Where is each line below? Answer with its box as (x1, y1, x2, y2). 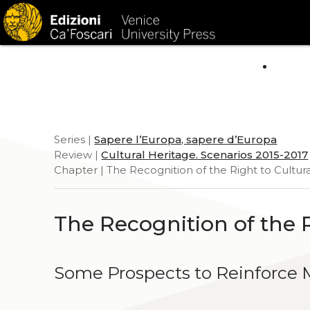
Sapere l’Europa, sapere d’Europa (94, 133, 277, 146)
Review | (54, 148, 102, 161)
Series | (54, 133, 95, 146)
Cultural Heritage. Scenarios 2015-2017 (101, 148, 309, 161)
